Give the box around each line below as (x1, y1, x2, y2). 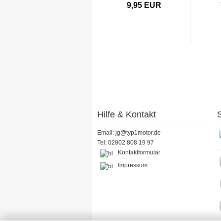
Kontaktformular (118, 149, 160, 156)
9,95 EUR (126, 1, 161, 9)
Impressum (118, 162, 147, 169)
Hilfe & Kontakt (97, 110, 156, 119)
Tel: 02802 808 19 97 (97, 139, 154, 146)
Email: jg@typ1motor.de (97, 129, 161, 136)
